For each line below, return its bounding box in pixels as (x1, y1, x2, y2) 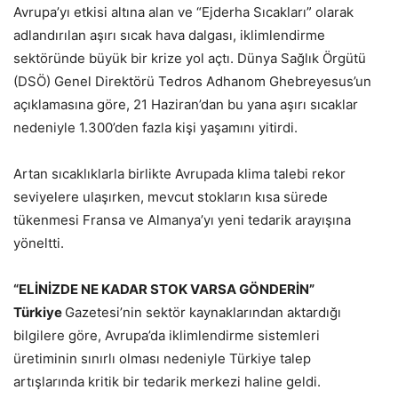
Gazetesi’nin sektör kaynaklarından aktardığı (65, 303, 341, 321)
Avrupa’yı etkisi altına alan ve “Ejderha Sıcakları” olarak (13, 3, 354, 20)
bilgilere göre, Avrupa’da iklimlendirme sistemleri (13, 326, 320, 344)
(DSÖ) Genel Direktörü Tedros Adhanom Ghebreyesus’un (13, 72, 371, 90)
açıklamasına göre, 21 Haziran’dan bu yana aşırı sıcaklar (13, 95, 358, 113)
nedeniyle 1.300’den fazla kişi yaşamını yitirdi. (13, 118, 298, 136)
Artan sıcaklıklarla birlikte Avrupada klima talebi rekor (13, 164, 346, 182)
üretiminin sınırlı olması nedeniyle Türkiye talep (13, 349, 311, 367)
